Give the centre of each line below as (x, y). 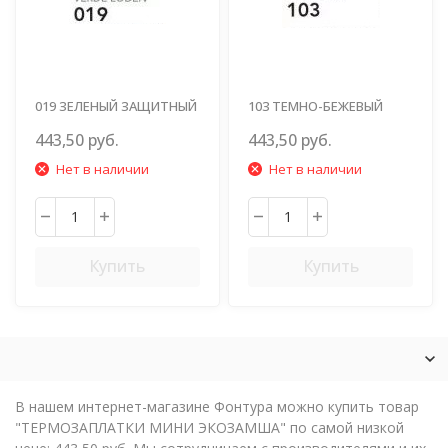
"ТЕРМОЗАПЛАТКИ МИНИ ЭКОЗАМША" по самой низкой (209, 427)
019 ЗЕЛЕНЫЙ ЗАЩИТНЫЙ (116, 105)
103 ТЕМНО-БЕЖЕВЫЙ (316, 105)
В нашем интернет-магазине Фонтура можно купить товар (217, 406)
